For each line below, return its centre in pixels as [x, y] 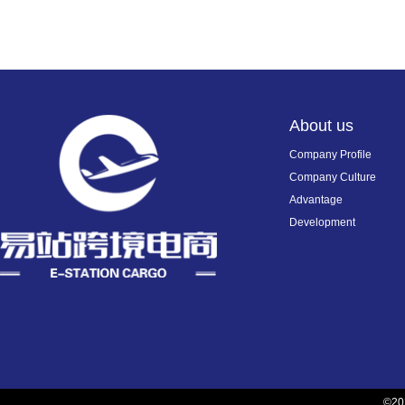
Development [322, 222]
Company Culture [333, 177]
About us [321, 126]
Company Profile [330, 155]
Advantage [316, 200]
